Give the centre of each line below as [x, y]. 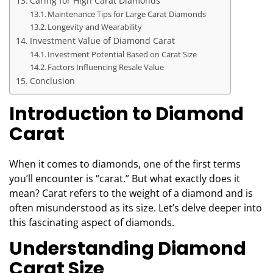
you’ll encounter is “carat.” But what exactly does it [125, 179]
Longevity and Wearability [95, 27]
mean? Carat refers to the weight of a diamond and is [131, 193]
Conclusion [52, 81]
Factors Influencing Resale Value [106, 67]
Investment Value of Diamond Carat [102, 41]
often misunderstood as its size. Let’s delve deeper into [136, 208]
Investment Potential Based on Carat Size [122, 55]
